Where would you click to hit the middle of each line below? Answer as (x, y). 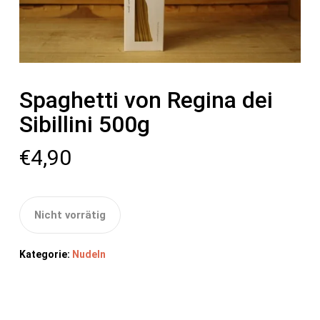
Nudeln (89, 255)
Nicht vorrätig (70, 215)
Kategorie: (45, 255)
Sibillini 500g (84, 125)
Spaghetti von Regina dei (146, 100)
